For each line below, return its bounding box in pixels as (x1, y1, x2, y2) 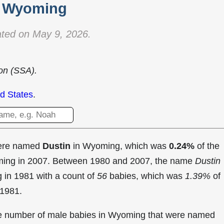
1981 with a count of (14, 171, 97, 181)
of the (194, 141, 219, 151)
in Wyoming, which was (70, 141, 169, 151)
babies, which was (107, 171, 185, 181)
